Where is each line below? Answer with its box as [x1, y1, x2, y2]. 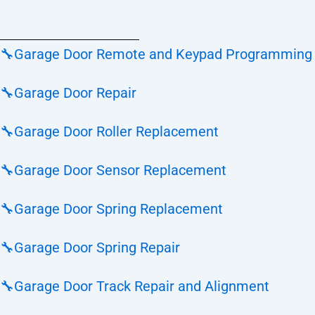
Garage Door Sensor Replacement [14, 162, 226, 179]
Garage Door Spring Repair [14, 239, 180, 256]
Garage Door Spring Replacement [14, 200, 223, 217]
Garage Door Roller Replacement [14, 123, 219, 140]
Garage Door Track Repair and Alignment [14, 278, 269, 295]
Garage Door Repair [14, 84, 136, 101]
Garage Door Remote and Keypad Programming [14, 46, 312, 63]
